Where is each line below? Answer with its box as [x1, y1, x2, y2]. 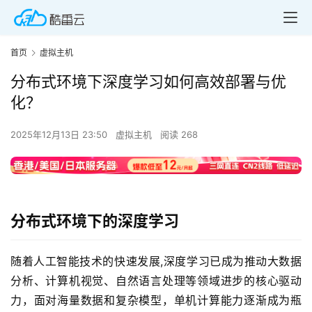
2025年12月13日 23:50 [10, 129, 110, 141]
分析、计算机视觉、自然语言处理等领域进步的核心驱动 [10, 273, 302, 288]
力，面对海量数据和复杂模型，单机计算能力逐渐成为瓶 [10, 292, 302, 307]
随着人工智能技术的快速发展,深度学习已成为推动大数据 [10, 253, 302, 268]
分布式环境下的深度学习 [10, 211, 179, 230]
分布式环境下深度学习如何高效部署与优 [10, 72, 286, 91]
